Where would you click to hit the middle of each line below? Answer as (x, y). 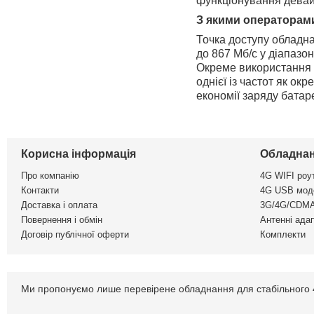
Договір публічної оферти (75, 235)
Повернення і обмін (62, 220)
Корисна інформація (78, 154)
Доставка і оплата (59, 205)
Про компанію (50, 176)
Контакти (40, 191)
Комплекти (283, 235)
